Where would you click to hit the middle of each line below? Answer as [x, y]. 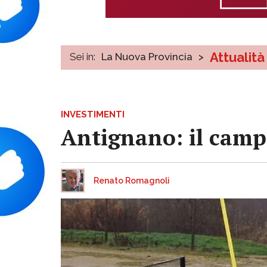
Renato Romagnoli [132, 180]
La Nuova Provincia [147, 56]
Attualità [237, 57]
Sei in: [83, 56]
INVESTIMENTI [93, 114]
